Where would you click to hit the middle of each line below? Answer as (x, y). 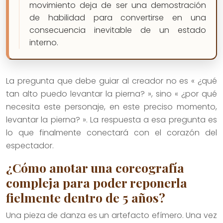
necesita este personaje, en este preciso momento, (111, 107)
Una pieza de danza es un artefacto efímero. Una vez (111, 215)
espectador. (30, 145)
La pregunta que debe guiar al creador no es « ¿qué (111, 81)
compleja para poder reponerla (97, 182)
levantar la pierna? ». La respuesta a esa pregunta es (111, 119)
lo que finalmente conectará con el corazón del (111, 132)
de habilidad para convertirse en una (118, 17)
